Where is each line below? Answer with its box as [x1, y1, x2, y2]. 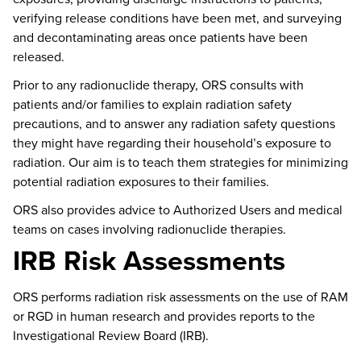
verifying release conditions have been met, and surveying [13, 9, 342, 27]
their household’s [161, 133, 262, 151]
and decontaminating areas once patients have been [13, 28, 308, 47]
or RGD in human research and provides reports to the [13, 307, 315, 326]
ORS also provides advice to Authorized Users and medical [13, 200, 342, 218]
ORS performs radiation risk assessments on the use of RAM [13, 288, 348, 306]
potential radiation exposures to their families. [13, 172, 269, 190]
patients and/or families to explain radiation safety [13, 94, 292, 113]
